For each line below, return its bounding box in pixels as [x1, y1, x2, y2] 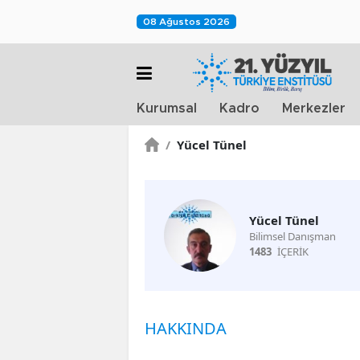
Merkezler [282, 102, 346, 115]
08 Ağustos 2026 [143, 17, 230, 27]
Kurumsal [137, 102, 197, 115]
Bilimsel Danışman [249, 229, 336, 243]
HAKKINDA [145, 317, 227, 339]
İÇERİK [277, 244, 309, 259]
